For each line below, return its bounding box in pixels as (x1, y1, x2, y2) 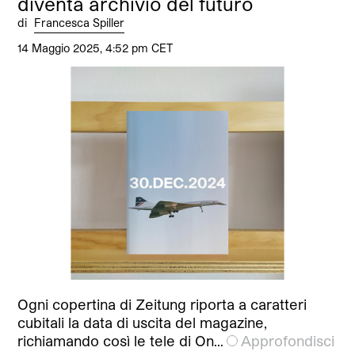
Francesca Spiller (34, 16, 125, 30)
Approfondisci (241, 331, 335, 349)
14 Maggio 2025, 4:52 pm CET (17, 41, 174, 55)
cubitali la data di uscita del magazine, (17, 313, 268, 331)
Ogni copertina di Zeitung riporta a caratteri (17, 295, 307, 313)
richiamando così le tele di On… (17, 331, 224, 349)
